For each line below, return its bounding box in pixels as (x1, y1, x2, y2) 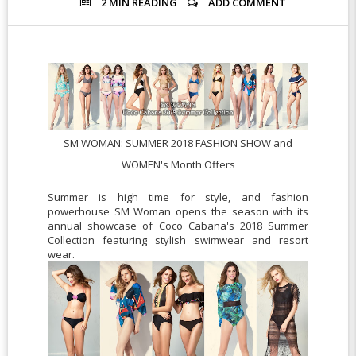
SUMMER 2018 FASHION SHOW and (126, 135, 292, 150)
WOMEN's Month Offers (121, 157, 235, 172)
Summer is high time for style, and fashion (48, 189, 308, 204)
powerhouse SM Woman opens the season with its (48, 203, 308, 219)
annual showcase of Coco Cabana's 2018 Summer (48, 218, 308, 233)
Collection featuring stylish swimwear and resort (48, 232, 308, 247)
